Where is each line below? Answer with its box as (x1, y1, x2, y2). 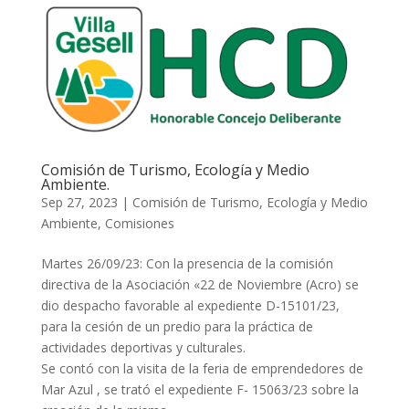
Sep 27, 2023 (40, 193, 118, 211)
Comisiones (104, 214, 174, 232)
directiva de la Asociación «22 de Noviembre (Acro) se (40, 275, 359, 293)
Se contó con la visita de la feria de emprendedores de (40, 359, 363, 377)
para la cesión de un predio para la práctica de (40, 317, 313, 335)
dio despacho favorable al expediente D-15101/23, (40, 296, 340, 314)
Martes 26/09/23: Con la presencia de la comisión (40, 254, 333, 272)
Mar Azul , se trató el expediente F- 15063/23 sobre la (40, 380, 359, 398)
